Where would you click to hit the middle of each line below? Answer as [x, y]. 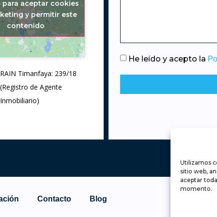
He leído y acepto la [168, 59]
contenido [26, 25]
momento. [196, 189]
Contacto [54, 199]
